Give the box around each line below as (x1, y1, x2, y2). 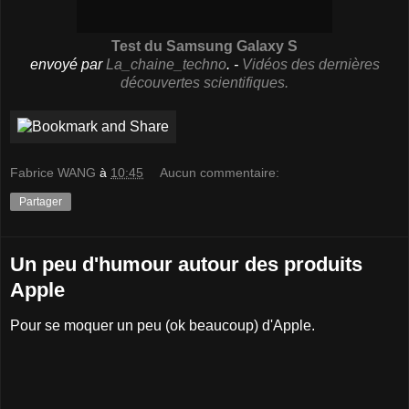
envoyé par (29, 56, 106, 72)
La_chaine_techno (105, 56, 226, 72)
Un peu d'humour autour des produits (10, 253, 362, 277)
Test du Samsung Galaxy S (111, 37, 298, 54)
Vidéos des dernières (241, 56, 380, 72)
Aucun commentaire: (160, 165, 280, 181)
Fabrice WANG (10, 165, 96, 181)
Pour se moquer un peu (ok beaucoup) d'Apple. (10, 318, 315, 334)
